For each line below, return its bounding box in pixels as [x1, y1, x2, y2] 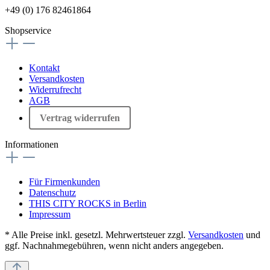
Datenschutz [29, 187, 76, 198]
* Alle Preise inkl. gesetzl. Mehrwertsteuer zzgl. [5, 229, 188, 240]
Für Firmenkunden [29, 176, 100, 187]
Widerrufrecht [29, 84, 81, 95]
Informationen [5, 139, 58, 149]
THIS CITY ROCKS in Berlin [29, 198, 146, 209]
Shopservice [5, 25, 51, 36]
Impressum [29, 209, 71, 219]
